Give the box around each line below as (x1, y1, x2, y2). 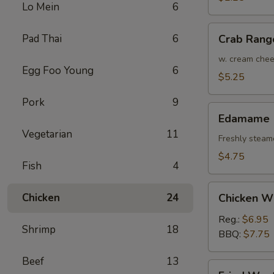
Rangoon (208, 38, 246, 51)
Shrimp (22, 223, 56, 237)
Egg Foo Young (22, 64, 94, 78)
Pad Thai (22, 32, 62, 46)
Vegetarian (22, 127, 72, 141)
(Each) (208, 4, 234, 18)
